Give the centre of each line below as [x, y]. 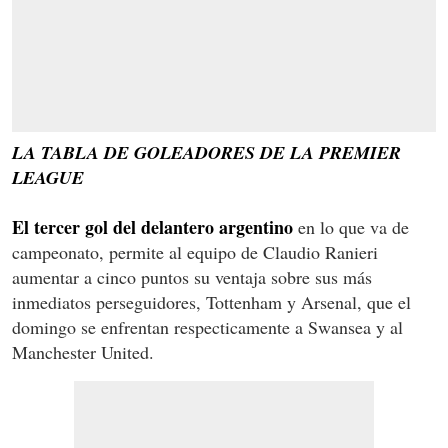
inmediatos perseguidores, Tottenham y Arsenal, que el [211, 301]
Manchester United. [83, 351]
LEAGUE [48, 177]
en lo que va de [351, 226]
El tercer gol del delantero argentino [152, 226]
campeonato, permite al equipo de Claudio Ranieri [195, 251]
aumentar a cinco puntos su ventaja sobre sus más [192, 276]
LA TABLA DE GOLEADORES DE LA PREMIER [206, 152]
